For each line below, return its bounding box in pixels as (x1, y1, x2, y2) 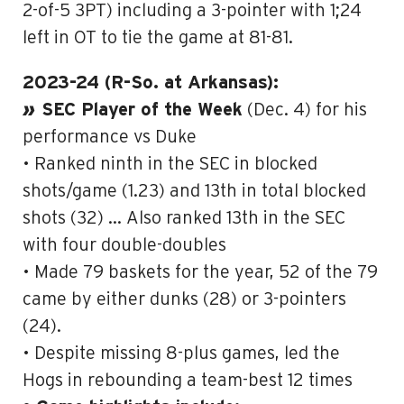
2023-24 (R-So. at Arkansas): (23, 74, 279, 92)
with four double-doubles (23, 236, 226, 254)
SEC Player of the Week (41, 101, 243, 119)
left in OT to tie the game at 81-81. (23, 29, 293, 47)
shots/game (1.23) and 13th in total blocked (23, 182, 366, 200)
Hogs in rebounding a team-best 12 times (23, 372, 353, 390)
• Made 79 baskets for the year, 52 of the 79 (23, 263, 378, 281)
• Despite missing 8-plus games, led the (23, 344, 340, 363)
